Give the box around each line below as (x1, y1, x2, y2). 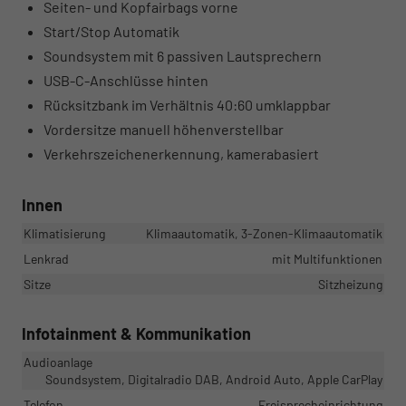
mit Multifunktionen (272, 250, 382, 266)
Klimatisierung (24, 225, 105, 241)
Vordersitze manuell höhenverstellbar (43, 120, 284, 138)
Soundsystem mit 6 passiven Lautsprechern (43, 46, 322, 64)
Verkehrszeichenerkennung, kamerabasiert (43, 144, 319, 162)
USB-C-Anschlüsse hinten (43, 71, 208, 89)
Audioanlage (24, 353, 92, 370)
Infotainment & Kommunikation (22, 323, 251, 343)
